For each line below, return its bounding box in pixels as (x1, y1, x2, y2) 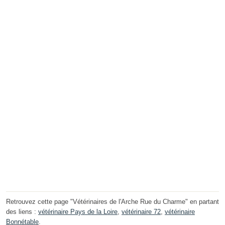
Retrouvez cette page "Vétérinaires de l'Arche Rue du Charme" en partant (6, 198, 219, 206)
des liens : (6, 208, 38, 216)
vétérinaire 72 (122, 208, 161, 216)
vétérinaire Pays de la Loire (38, 208, 118, 216)
